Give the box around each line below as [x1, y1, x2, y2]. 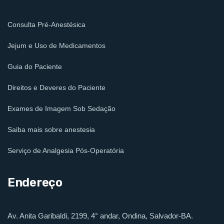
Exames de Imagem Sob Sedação [7, 104, 115, 112]
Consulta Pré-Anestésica [7, 20, 85, 28]
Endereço [7, 175, 62, 189]
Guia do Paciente [7, 62, 62, 70]
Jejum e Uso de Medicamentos [7, 41, 105, 49]
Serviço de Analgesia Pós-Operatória [7, 146, 124, 154]
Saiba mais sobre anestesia [7, 125, 95, 133]
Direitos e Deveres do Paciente [7, 83, 105, 91]
